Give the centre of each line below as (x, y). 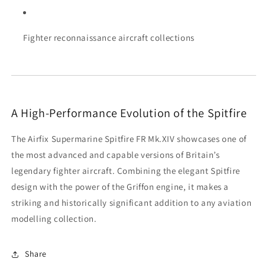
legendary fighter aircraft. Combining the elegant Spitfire (126, 170)
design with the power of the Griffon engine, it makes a (120, 186)
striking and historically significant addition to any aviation (132, 202)
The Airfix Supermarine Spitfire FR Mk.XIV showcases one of (129, 138)
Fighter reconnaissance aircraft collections (109, 38)
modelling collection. (54, 218)
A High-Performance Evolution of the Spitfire (129, 113)
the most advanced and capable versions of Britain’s (116, 154)
